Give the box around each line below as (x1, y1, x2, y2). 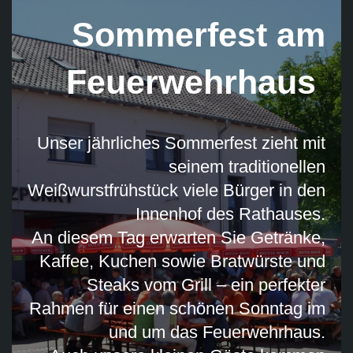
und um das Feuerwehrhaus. (109, 321, 325, 342)
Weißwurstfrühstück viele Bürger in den (28, 180, 325, 200)
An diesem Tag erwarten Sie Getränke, (32, 227, 325, 247)
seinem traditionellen (169, 156, 325, 176)
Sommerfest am (72, 15, 325, 54)
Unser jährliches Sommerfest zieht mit (37, 132, 325, 153)
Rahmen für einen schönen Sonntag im (29, 298, 325, 318)
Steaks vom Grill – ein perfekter (87, 274, 325, 295)
